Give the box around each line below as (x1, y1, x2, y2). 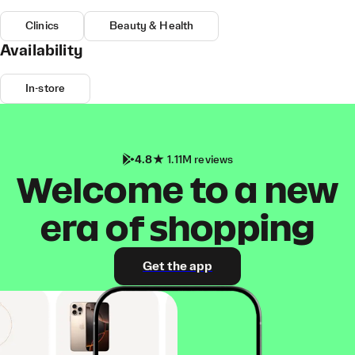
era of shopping (40, 210, 315, 246)
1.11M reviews (165, 155, 234, 166)
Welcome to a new (16, 172, 339, 208)
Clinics (25, 21, 59, 32)
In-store (25, 83, 66, 94)
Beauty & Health (109, 21, 194, 32)
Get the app (143, 260, 212, 273)
